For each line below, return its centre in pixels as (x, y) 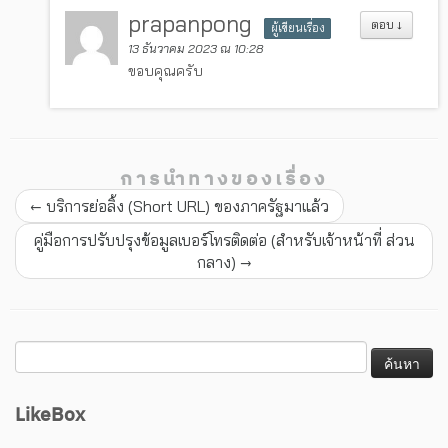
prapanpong (193, 24)
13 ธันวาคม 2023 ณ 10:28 (196, 49)
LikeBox (50, 416)
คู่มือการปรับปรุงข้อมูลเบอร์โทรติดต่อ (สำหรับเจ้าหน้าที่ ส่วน (224, 240)
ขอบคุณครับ (166, 71)
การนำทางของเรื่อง (224, 180)
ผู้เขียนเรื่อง (297, 28)
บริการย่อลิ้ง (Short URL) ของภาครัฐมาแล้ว (185, 206)
